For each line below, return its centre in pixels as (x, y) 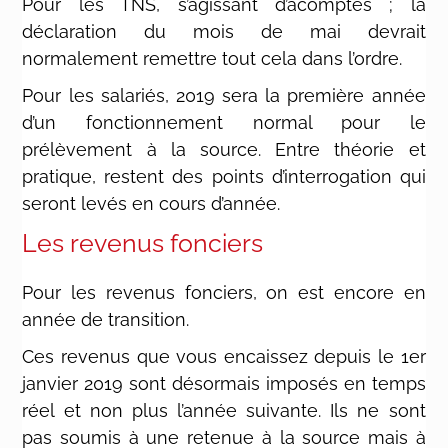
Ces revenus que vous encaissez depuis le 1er (224, 356)
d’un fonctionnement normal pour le (224, 122)
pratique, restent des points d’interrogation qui (224, 176)
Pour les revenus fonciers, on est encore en (224, 292)
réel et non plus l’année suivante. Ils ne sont (224, 410)
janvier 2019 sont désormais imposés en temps (224, 383)
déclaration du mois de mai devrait (224, 31)
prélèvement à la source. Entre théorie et (224, 149)
